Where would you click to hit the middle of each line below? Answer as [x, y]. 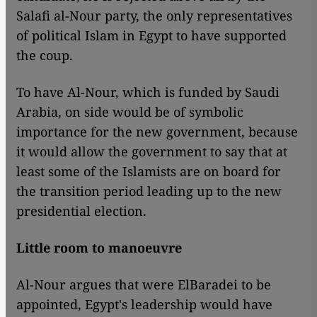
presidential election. [81, 211]
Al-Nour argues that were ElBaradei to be [144, 285]
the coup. [45, 56]
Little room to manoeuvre [99, 248]
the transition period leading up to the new [149, 191]
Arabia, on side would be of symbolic [130, 112]
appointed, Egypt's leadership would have [144, 305]
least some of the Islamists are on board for [149, 172]
